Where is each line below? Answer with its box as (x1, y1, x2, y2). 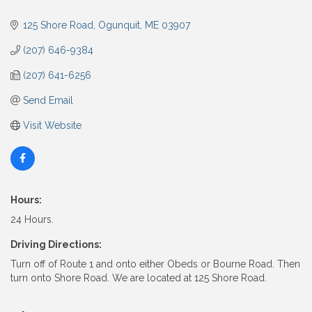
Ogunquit (97, 19, 140, 31)
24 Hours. (10, 214, 54, 226)
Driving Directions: (10, 239, 102, 251)
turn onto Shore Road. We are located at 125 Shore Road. (10, 272, 267, 284)
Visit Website (22, 120, 81, 132)
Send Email (22, 95, 73, 107)
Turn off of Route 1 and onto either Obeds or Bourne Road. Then (10, 258, 300, 270)
